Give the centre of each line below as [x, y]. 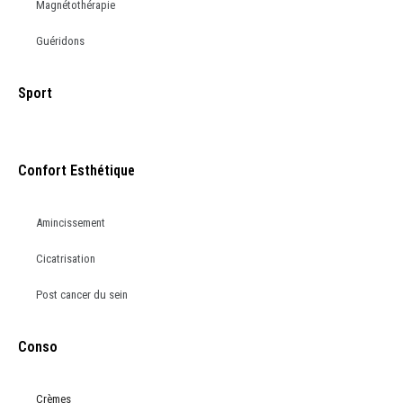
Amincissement [71, 222]
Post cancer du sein [82, 294]
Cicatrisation [66, 258]
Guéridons [60, 40]
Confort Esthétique [76, 170]
